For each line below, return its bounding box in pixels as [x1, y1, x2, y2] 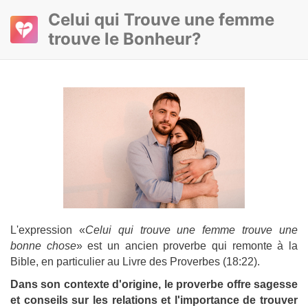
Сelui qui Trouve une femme [48, 10, 274, 30]
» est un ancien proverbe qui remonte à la [76, 240, 298, 252]
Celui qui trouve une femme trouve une [85, 224, 298, 236]
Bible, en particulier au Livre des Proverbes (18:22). [10, 256, 260, 268]
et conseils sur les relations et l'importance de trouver [10, 294, 298, 307]
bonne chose [10, 240, 76, 252]
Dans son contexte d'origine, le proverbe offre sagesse [10, 278, 298, 291]
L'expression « [10, 224, 85, 236]
